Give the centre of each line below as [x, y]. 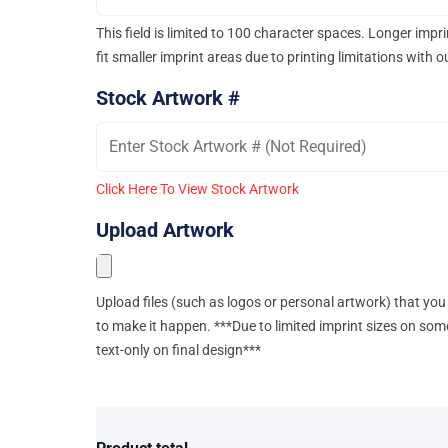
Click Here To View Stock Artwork [197, 188]
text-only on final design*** [178, 349]
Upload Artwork [164, 229]
